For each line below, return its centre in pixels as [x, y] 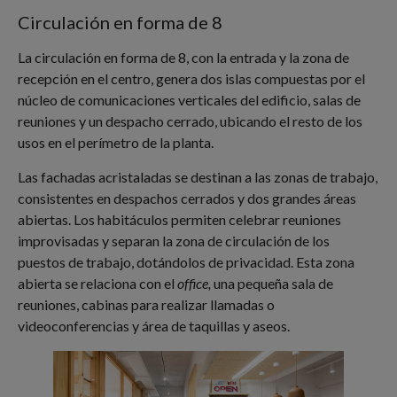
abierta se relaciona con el [97, 283]
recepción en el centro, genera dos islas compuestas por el [191, 79]
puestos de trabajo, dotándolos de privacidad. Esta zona [186, 261]
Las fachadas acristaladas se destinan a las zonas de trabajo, [198, 176]
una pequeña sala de [272, 283]
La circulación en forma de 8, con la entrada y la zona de [183, 58]
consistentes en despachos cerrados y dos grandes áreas [187, 198]
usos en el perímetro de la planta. [116, 143]
